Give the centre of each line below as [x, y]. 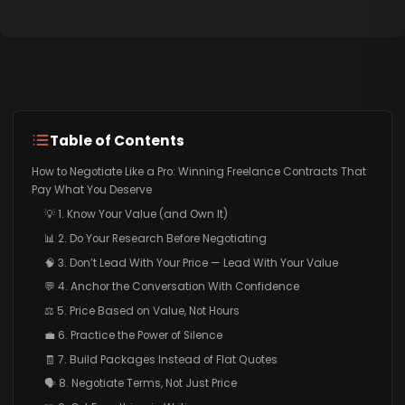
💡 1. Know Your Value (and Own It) [136, 214]
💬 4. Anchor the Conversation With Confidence [171, 287]
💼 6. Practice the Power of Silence [133, 335]
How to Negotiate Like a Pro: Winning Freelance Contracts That [198, 172]
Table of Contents [117, 140]
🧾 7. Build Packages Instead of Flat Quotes [160, 359]
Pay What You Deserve [91, 190]
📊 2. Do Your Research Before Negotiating [155, 238]
